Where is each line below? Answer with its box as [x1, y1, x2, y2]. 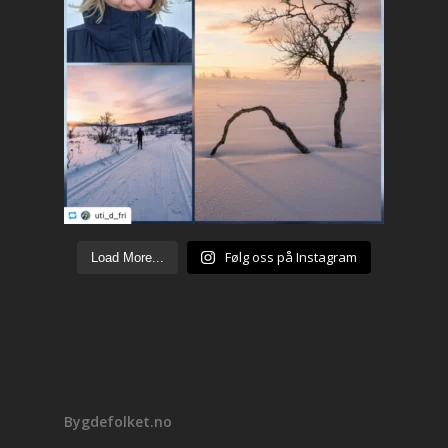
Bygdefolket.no [64, 412, 172, 431]
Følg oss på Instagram [224, 248, 357, 266]
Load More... [91, 250, 165, 265]
